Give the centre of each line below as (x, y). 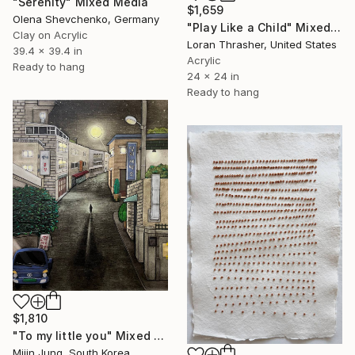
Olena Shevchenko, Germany (86, 19)
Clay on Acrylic (50, 34)
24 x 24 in (213, 76)
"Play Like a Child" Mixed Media (336, 27)
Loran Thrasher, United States (262, 44)
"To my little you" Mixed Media (159, 336)
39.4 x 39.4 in (48, 50)
